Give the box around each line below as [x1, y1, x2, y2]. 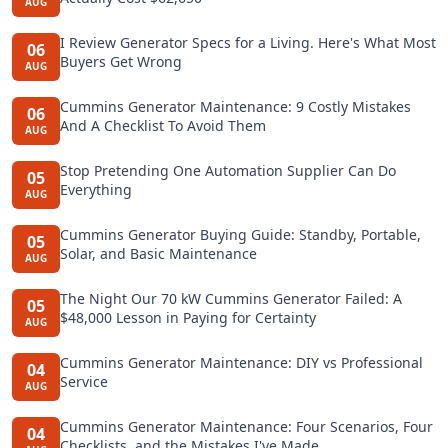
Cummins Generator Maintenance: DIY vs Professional [60, 352, 423, 372]
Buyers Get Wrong [60, 51, 182, 71]
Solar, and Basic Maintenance [60, 243, 257, 263]
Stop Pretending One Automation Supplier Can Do [60, 160, 396, 180]
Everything [60, 179, 132, 199]
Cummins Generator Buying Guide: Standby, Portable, [60, 224, 421, 244]
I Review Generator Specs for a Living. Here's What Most [60, 32, 436, 52]
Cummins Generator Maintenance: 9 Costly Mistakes [60, 96, 411, 116]
